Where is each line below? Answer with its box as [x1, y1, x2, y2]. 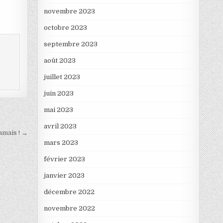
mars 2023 [43, 139, 78, 147]
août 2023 [43, 57, 76, 65]
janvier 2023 [43, 172, 85, 180]
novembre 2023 [43, 7, 95, 15]
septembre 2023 [43, 40, 98, 48]
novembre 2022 [43, 205, 95, 213]
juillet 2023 [43, 73, 80, 81]
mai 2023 [43, 106, 73, 114]
